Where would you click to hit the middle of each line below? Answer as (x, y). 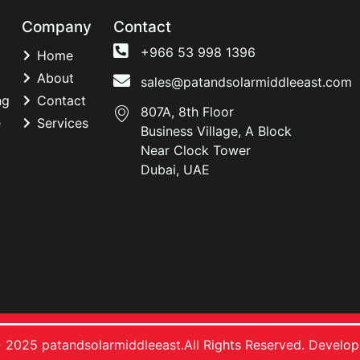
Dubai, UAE (175, 169)
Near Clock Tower (195, 150)
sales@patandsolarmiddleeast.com (246, 82)
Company (56, 27)
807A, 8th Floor (187, 111)
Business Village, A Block (216, 131)
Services (62, 123)
